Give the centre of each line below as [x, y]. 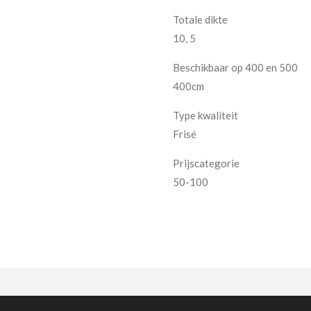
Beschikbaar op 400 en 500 [235, 67]
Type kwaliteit [205, 115]
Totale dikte [200, 19]
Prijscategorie [206, 163]
